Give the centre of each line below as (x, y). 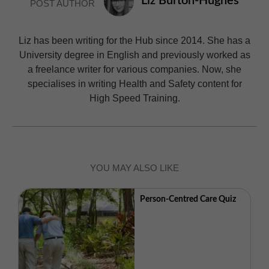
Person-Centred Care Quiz (188, 199)
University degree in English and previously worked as (134, 54)
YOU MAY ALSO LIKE (134, 168)
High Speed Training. (134, 98)
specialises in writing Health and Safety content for (134, 83)
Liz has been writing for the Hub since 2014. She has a (134, 40)
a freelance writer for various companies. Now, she (134, 69)
